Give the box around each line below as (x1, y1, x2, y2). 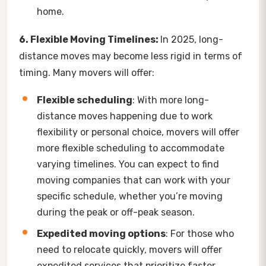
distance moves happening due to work (37, 110, 213, 122)
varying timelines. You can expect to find (37, 158, 219, 170)
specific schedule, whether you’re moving (37, 190, 223, 202)
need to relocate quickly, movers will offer (37, 243, 222, 255)
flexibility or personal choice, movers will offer (37, 126, 239, 138)
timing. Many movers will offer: (19, 66, 154, 78)
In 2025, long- (160, 33, 223, 45)
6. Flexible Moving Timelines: (19, 33, 160, 45)
